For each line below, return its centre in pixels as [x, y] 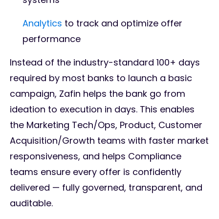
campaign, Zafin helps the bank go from [98, 94]
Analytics [42, 23]
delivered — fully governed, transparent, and [106, 188]
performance [53, 39]
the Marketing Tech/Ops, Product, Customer [106, 125]
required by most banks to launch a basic [101, 78]
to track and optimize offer [122, 23]
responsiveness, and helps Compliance [96, 156]
